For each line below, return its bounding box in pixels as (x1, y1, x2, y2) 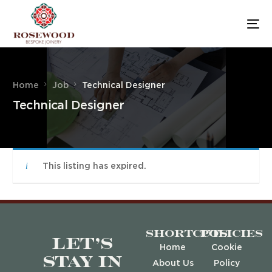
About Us (152, 260, 194, 268)
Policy (213, 260, 240, 268)
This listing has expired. (42, 163, 147, 171)
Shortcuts (146, 229, 228, 239)
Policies (200, 229, 263, 239)
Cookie (211, 244, 242, 252)
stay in (42, 254, 122, 271)
